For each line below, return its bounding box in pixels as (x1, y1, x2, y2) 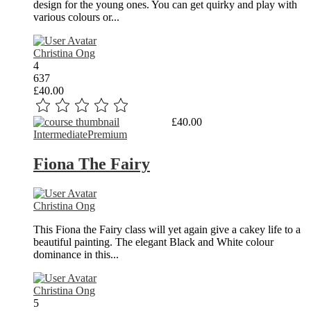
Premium (87, 128, 127, 141)
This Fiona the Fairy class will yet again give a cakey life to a (33, 223, 301, 235)
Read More (119, 116, 169, 128)
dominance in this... (33, 248, 119, 260)
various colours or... (33, 11, 119, 24)
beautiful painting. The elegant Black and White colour (33, 235, 274, 248)
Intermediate (33, 128, 87, 141)
